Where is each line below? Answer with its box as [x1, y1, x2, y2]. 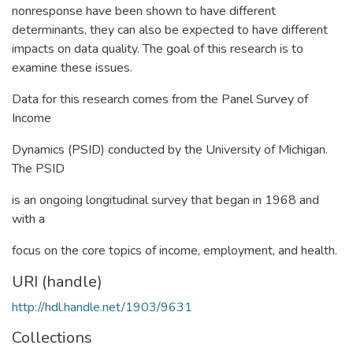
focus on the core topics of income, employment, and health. [12, 241, 337, 259]
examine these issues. [12, 58, 132, 76]
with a [12, 210, 45, 228]
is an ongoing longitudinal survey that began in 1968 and [12, 191, 319, 209]
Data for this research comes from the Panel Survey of [12, 90, 308, 108]
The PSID [12, 159, 65, 177]
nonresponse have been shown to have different [12, 2, 276, 20]
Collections [12, 326, 92, 348]
